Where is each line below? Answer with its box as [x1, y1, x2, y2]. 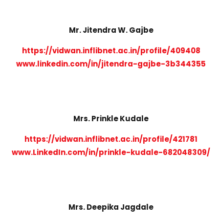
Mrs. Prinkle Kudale [73, 113, 149, 124]
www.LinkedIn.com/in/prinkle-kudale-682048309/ [12, 147, 211, 157]
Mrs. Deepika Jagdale [68, 201, 154, 212]
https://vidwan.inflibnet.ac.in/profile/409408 [22, 45, 200, 56]
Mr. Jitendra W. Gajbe [68, 24, 153, 35]
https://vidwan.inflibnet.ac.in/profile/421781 [24, 133, 198, 144]
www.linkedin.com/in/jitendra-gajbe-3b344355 [16, 58, 206, 69]
